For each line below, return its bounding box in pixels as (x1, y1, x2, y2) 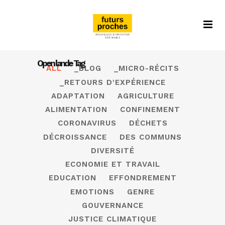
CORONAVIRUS (57, 119, 117, 128)
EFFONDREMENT (108, 173, 177, 183)
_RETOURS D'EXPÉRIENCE (59, 77, 166, 87)
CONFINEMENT (120, 105, 180, 114)
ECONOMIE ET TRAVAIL (65, 160, 160, 169)
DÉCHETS (129, 119, 168, 128)
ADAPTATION (51, 91, 105, 100)
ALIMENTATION (45, 105, 107, 114)
